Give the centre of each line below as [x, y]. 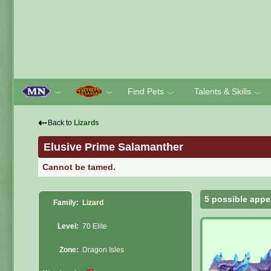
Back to [61, 123]
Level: [68, 227]
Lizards [87, 123]
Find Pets [146, 91]
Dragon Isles [103, 250]
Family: [66, 203]
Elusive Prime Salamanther [113, 147]
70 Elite [95, 227]
